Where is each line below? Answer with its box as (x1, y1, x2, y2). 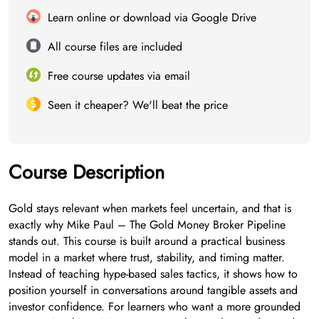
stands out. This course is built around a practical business (9, 232, 285, 249)
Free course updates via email (48, 67, 190, 84)
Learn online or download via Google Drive (48, 9, 256, 26)
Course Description (9, 157, 164, 186)
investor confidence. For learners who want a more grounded (9, 298, 300, 315)
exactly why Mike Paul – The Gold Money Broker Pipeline (9, 216, 286, 233)
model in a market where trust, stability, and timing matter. (9, 249, 285, 266)
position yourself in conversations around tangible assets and (9, 281, 298, 298)
